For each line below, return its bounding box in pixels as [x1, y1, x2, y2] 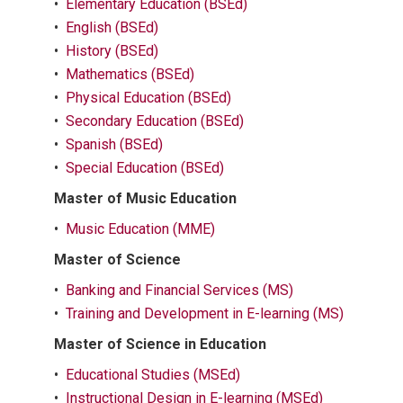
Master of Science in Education [54, 336, 266, 353]
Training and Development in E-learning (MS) [66, 305, 344, 322]
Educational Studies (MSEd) [66, 366, 240, 383]
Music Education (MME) [66, 220, 215, 237]
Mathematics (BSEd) [66, 66, 194, 83]
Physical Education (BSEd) [66, 89, 231, 106]
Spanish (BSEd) [66, 136, 163, 153]
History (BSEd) [66, 42, 158, 59]
